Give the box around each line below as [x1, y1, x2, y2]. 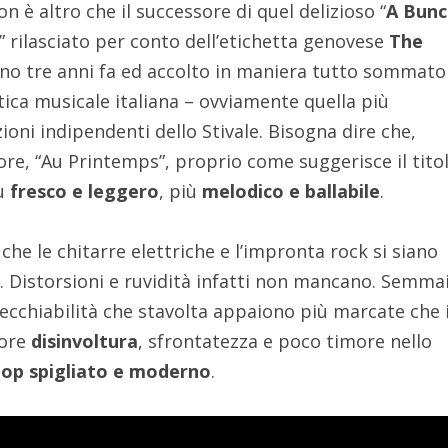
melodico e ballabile [202, 179, 381, 204]
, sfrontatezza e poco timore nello [138, 329, 433, 354]
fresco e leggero [10, 179, 160, 204]
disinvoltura [31, 329, 139, 354]
